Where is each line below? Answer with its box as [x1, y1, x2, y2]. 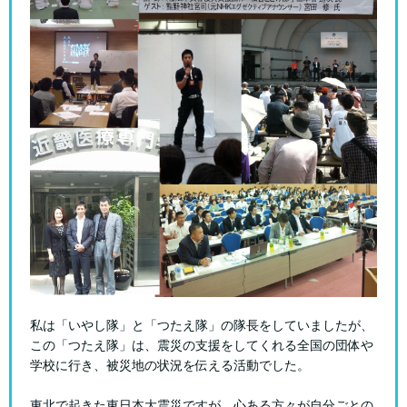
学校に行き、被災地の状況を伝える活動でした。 [30, 357, 310, 372]
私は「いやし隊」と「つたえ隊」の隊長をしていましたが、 [30, 317, 373, 333]
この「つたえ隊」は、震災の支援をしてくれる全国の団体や [30, 337, 373, 352]
